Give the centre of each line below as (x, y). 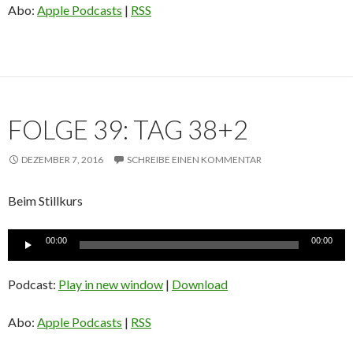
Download (200, 284)
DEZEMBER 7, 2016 (62, 160)
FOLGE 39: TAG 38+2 (128, 130)
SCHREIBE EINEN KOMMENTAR (194, 160)
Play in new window (111, 284)
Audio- (26, 238)
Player (24, 257)
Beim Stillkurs (45, 201)
